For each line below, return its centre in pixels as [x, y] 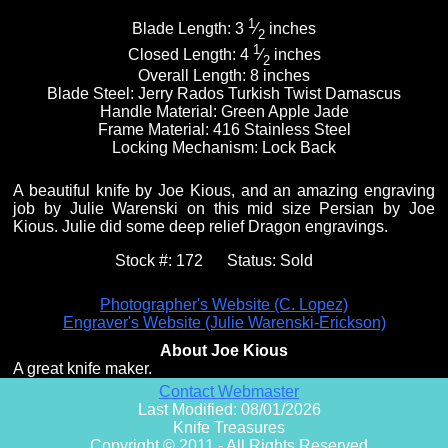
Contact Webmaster [229, 392]
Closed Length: [183, 55]
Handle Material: [160, 112]
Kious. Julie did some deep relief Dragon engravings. [201, 227]
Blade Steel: [92, 94]
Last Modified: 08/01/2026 [229, 410]
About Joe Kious [224, 351]
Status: [253, 261]
